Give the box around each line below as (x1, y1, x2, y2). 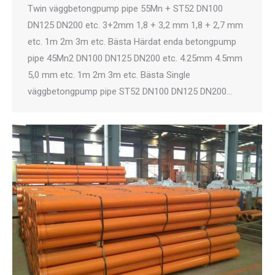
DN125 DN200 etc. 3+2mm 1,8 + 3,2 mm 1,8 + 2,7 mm (28, 19, 243, 31)
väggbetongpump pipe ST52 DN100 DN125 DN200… (28, 85, 232, 97)
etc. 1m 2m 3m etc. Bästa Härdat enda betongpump (28, 36, 236, 47)
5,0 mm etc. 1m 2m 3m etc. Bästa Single (28, 69, 190, 80)
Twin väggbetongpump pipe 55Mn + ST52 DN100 (28, 2, 223, 14)
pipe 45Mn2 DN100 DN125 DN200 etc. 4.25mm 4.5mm (28, 52, 242, 64)
